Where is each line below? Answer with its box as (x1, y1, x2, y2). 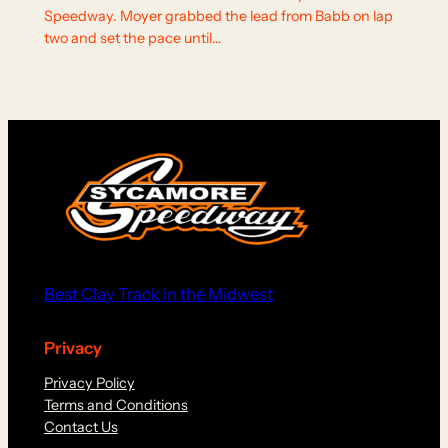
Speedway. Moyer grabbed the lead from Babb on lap (43, 6, 393, 25)
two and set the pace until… (43, 28, 221, 47)
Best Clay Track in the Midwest (43, 284, 273, 305)
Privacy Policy (43, 373, 135, 392)
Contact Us (43, 417, 118, 436)
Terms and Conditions (43, 395, 188, 414)
